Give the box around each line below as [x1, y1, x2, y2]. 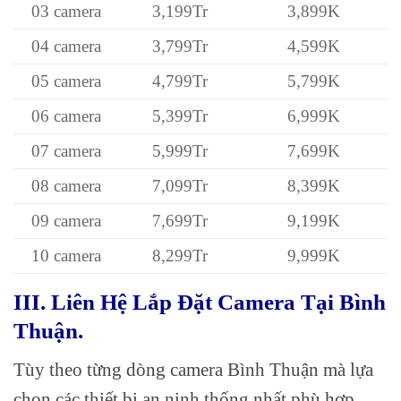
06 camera [31, 107, 102, 126]
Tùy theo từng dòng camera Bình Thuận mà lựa [13, 358, 373, 380]
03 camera [31, 2, 102, 21]
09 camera [31, 211, 102, 231]
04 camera [31, 37, 102, 56]
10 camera [31, 246, 102, 266]
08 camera [31, 176, 102, 196]
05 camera [31, 72, 102, 91]
